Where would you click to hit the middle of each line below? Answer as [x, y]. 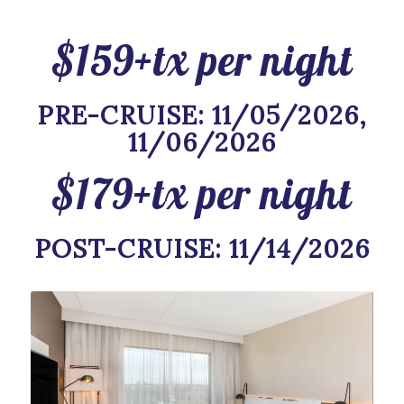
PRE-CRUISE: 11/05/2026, [202, 115]
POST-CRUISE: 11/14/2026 [202, 248]
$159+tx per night [202, 60]
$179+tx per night [202, 193]
